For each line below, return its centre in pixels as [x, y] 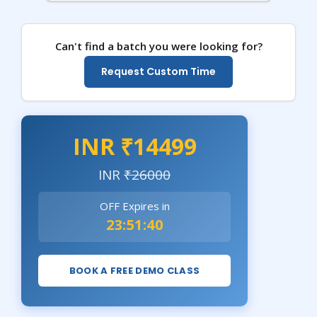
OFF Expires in [134, 206]
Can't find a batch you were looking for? [158, 46]
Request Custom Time [158, 71]
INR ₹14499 [134, 146]
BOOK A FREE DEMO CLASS [134, 270]
